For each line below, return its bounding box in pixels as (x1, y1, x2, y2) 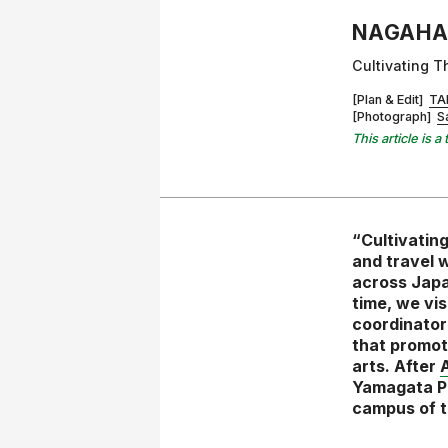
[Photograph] (352, 109, 437, 125)
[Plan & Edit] (352, 92, 429, 108)
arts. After (352, 356, 440, 377)
